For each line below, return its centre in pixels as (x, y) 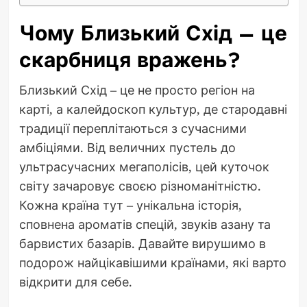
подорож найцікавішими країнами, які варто (152, 263)
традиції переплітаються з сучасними (133, 128)
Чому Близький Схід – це (153, 34)
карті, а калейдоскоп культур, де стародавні (153, 109)
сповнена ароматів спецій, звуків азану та (145, 224)
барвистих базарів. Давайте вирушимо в (142, 244)
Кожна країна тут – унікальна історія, (130, 205)
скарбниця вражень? (130, 60)
